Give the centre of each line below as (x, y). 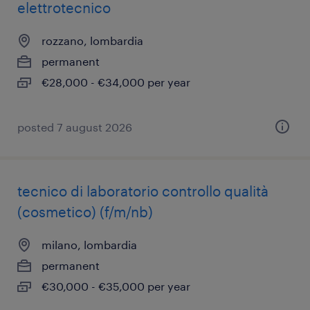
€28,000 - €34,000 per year (116, 82)
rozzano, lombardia (92, 40)
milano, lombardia (89, 245)
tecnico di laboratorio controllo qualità (143, 191)
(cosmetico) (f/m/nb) (85, 212)
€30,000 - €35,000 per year (116, 286)
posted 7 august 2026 (75, 127)
